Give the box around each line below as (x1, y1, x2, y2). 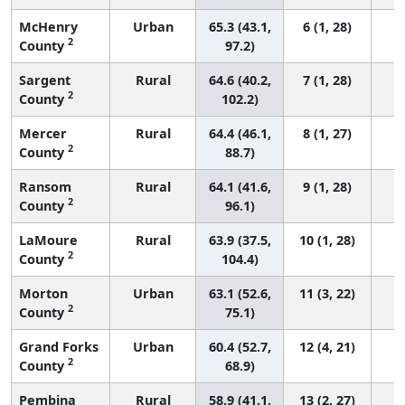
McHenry (19, 17, 78, 35)
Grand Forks (19, 337, 99, 355)
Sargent (19, 71, 71, 89)
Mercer (19, 124, 67, 142)
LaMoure (19, 231, 78, 249)
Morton (19, 284, 68, 302)
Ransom (19, 177, 71, 195)
